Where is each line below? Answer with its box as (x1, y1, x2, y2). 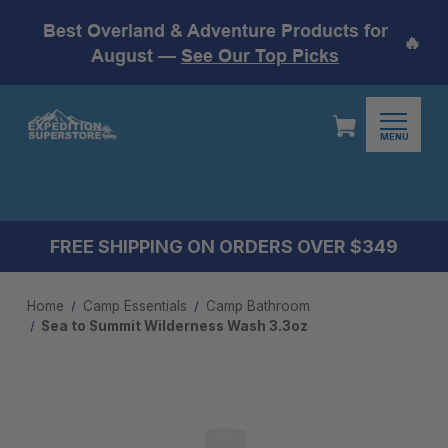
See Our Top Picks (181, 44, 339, 66)
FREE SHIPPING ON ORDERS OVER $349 (50, 236, 398, 257)
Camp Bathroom (205, 298, 310, 314)
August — (91, 44, 181, 66)
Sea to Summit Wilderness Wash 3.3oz (41, 318, 309, 334)
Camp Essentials (82, 298, 187, 314)
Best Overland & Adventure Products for (42, 19, 388, 41)
